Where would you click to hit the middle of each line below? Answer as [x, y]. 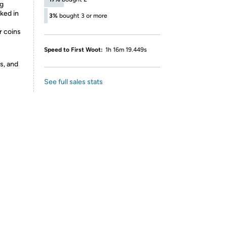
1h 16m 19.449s [126, 50]
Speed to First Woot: [73, 50]
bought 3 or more [83, 16]
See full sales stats [73, 82]
